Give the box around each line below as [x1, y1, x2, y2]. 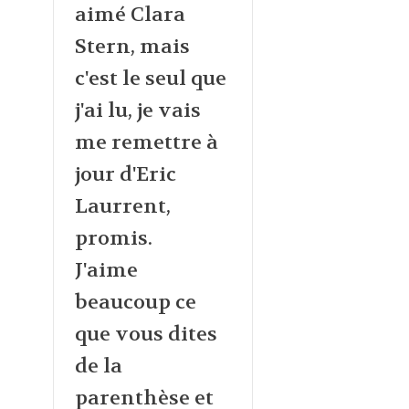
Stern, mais [74, 33, 190, 59]
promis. [74, 225, 152, 251]
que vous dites [74, 320, 217, 347]
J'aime [74, 257, 138, 283]
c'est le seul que [74, 65, 226, 91]
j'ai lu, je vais [74, 97, 201, 123]
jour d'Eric [74, 161, 176, 187]
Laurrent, [74, 193, 171, 219]
